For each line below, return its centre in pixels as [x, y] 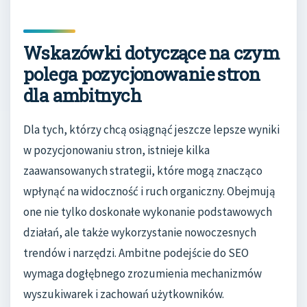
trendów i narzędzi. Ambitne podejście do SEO [136, 253]
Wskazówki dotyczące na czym [151, 53]
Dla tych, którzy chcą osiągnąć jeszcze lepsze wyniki [151, 129]
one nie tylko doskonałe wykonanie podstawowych [148, 211]
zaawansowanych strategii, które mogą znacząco [143, 170]
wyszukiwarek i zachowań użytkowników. [124, 294]
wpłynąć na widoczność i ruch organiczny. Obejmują [149, 191]
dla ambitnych [82, 96]
